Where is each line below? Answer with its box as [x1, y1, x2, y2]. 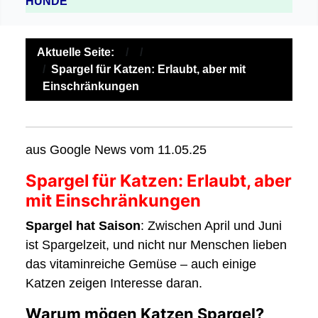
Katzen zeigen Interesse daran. [26, 276, 202, 291]
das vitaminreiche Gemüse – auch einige [26, 257, 256, 272]
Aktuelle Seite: [37, 46, 120, 59]
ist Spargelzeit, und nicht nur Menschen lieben [26, 238, 287, 253]
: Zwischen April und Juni [141, 219, 282, 234]
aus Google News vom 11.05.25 [26, 143, 207, 158]
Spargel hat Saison [26, 219, 141, 234]
